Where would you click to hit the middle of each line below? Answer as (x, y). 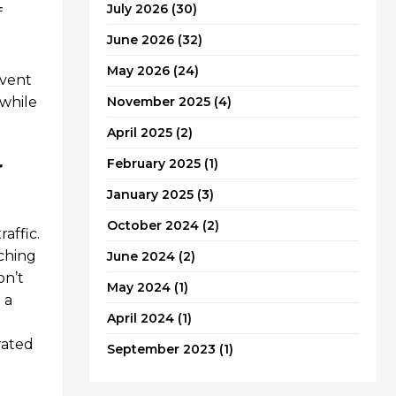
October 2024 (153, 226)
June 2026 (141, 40)
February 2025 (154, 164)
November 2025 (159, 102)
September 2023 (161, 350)
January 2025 (150, 195)
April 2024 (141, 319)
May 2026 (138, 71)
